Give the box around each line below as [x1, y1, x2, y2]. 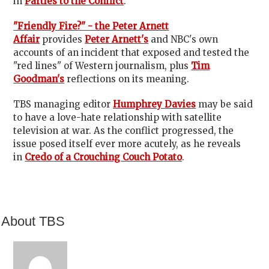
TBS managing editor [13, 98, 111, 110]
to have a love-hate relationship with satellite [13, 112, 222, 123]
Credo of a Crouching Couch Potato [25, 151, 183, 163]
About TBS [1, 214, 65, 229]
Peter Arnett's [85, 34, 149, 45]
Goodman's [13, 73, 65, 85]
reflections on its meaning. [67, 73, 190, 85]
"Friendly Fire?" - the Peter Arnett [13, 20, 169, 32]
